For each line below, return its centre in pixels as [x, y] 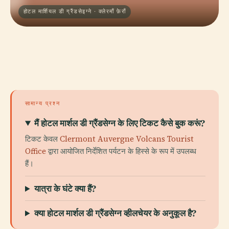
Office [36, 151]
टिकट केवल [42, 139]
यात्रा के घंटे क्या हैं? [65, 188]
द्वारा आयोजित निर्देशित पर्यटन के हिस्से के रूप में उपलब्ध [121, 151]
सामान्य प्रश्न [43, 103]
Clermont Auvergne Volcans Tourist [127, 139]
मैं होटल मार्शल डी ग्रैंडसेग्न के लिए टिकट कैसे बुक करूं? [120, 123]
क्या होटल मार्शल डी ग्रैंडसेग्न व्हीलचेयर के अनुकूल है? [116, 213]
